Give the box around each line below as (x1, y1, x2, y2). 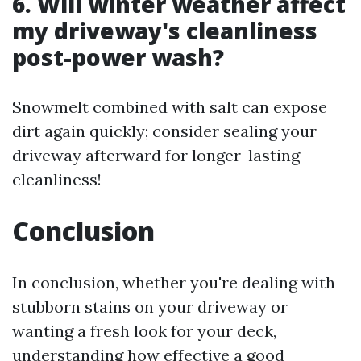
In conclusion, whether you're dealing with (12, 272, 335, 293)
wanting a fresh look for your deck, (12, 321, 276, 341)
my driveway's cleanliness (12, 15, 317, 46)
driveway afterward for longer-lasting (12, 145, 300, 165)
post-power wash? (12, 42, 224, 73)
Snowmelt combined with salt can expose (12, 97, 327, 117)
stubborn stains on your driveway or (12, 297, 288, 317)
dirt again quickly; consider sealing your (12, 121, 317, 141)
